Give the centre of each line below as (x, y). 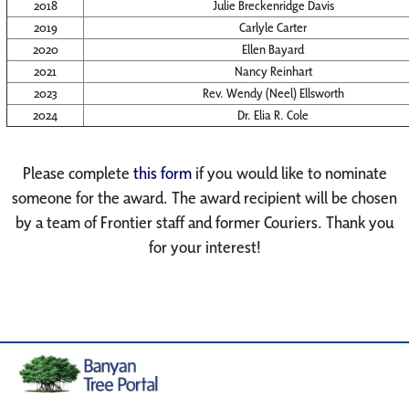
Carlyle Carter (273, 27)
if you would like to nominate (289, 173)
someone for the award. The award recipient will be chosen (204, 197)
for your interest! (204, 246)
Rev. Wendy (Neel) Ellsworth (273, 93)
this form (162, 173)
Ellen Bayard (273, 49)
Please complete (78, 173)
